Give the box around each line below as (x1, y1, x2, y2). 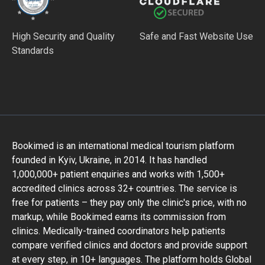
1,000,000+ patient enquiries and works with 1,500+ (12, 168, 225, 180)
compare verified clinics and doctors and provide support (12, 239, 247, 251)
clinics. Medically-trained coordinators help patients (12, 225, 225, 237)
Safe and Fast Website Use (140, 30, 253, 42)
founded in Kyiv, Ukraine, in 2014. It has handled (12, 154, 207, 166)
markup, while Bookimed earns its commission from (12, 211, 226, 222)
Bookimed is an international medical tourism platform (12, 140, 234, 151)
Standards (12, 44, 54, 56)
